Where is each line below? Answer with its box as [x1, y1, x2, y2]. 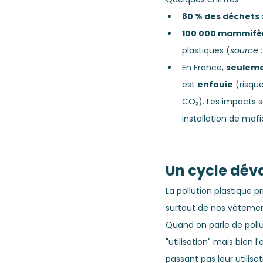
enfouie [197, 79, 233, 91]
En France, [182, 62, 226, 74]
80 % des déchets [182, 11, 261, 23]
